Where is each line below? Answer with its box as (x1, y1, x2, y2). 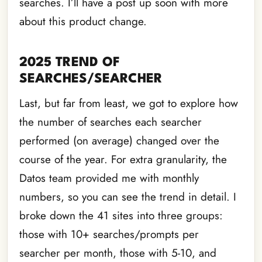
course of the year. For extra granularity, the (19, 151, 227, 168)
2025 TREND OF (19, 56, 120, 70)
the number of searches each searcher (19, 114, 202, 130)
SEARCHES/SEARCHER (19, 73, 163, 86)
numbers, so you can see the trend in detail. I (19, 189, 236, 205)
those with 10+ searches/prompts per (19, 226, 199, 243)
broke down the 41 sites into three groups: (19, 208, 223, 224)
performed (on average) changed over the (19, 133, 219, 149)
